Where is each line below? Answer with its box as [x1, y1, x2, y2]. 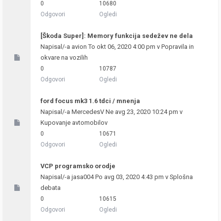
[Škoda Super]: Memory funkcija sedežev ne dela [40, 32, 193, 39]
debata [40, 184, 61, 191]
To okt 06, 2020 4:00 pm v [87, 43, 161, 50]
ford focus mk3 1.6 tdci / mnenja [40, 97, 140, 105]
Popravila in [161, 43, 194, 50]
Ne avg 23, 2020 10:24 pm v [104, 108, 183, 115]
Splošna [170, 173, 193, 181]
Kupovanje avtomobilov [40, 119, 108, 126]
